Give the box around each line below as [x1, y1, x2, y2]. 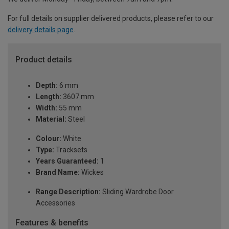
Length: [36, 92, 61, 101]
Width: [36, 103, 57, 112]
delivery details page [8, 26, 74, 34]
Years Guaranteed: [36, 156, 99, 165]
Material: [36, 114, 66, 123]
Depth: [36, 81, 58, 89]
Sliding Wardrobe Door [101, 187, 174, 196]
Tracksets [54, 145, 87, 154]
